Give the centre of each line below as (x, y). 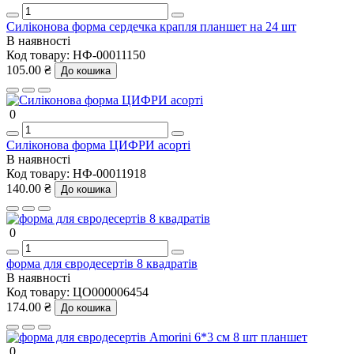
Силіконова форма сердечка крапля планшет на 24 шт (151, 26)
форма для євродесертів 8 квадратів (102, 263)
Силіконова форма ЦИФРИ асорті (98, 145)
